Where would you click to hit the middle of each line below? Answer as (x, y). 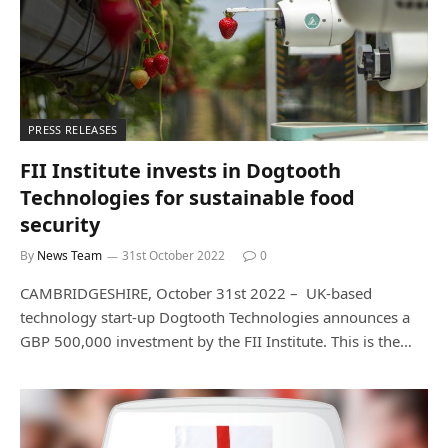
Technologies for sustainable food (187, 197)
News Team (69, 255)
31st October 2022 (173, 255)
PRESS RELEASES (73, 129)
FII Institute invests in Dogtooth (180, 170)
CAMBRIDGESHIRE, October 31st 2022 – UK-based (196, 293)
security (60, 224)
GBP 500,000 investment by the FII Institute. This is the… (216, 341)
